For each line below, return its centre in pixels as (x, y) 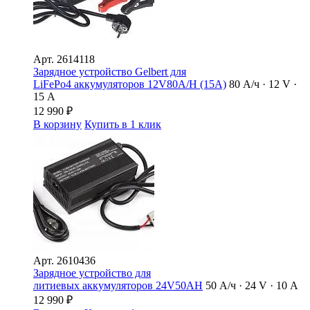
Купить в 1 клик (123, 124)
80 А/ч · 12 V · (263, 84)
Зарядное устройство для (92, 273)
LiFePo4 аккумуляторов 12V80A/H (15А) (130, 84)
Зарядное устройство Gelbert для (110, 71)
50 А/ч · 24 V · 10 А (252, 285)
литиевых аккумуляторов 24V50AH (118, 285)
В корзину (57, 124)
